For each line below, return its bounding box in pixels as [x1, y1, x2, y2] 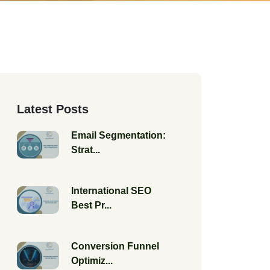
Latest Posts [17, 102, 89, 116]
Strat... [71, 145, 100, 155]
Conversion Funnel [71, 241, 159, 251]
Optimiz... [71, 256, 113, 266]
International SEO [71, 186, 151, 196]
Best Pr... [71, 200, 111, 210]
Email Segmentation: [71, 130, 166, 140]
